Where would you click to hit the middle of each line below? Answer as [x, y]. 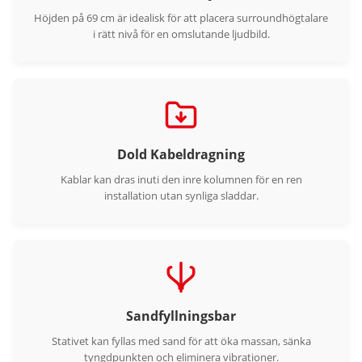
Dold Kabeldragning [181, 155]
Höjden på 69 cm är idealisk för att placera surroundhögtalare [181, 18]
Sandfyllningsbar [181, 316]
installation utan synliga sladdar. [181, 196]
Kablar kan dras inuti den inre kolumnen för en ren [181, 180]
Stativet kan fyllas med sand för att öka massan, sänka [181, 341]
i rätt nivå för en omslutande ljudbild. [181, 34]
